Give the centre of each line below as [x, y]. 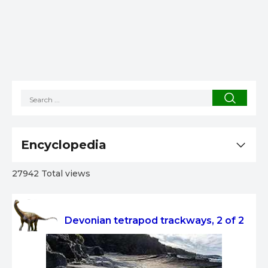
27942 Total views [51, 174]
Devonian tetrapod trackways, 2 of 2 [154, 221]
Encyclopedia [64, 145]
